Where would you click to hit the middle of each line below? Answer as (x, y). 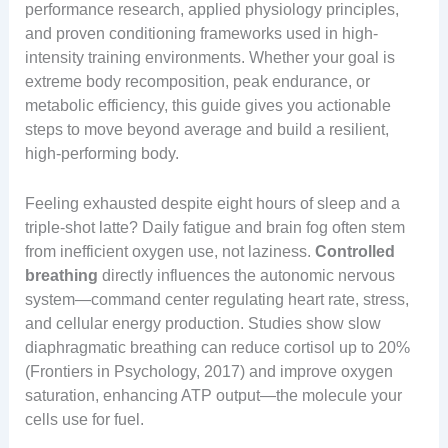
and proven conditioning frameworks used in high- (201, 33)
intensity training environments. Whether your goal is (209, 57)
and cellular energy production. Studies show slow (202, 323)
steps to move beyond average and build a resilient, (206, 129)
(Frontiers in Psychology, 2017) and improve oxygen (208, 371)
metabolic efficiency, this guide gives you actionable (207, 105)
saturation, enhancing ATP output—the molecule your (213, 395)
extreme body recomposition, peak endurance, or (197, 81)
